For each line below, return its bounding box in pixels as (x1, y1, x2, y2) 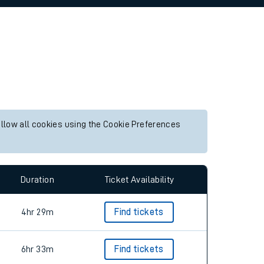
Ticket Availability (104, 174, 174, 184)
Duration (21, 174, 54, 184)
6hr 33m (21, 245, 54, 254)
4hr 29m (21, 207, 54, 217)
